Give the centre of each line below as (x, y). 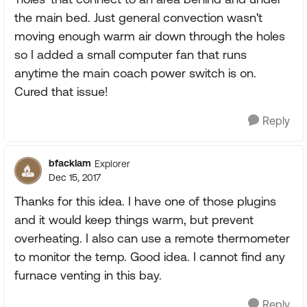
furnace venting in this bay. (88, 275)
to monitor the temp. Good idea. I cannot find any (150, 257)
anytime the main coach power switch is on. (135, 73)
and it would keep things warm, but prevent (134, 220)
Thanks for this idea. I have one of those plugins (145, 201)
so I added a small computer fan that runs (131, 54)
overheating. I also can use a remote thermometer (152, 238)
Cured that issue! (61, 91)
